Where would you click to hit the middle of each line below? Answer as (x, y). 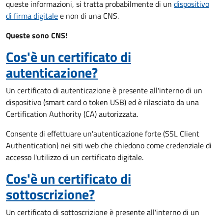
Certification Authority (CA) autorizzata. (72, 114)
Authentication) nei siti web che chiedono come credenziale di (109, 145)
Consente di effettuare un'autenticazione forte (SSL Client (103, 134)
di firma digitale (32, 16)
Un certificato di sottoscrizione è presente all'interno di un (103, 212)
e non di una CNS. (88, 16)
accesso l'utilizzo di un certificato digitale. (75, 157)
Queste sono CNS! (37, 35)
